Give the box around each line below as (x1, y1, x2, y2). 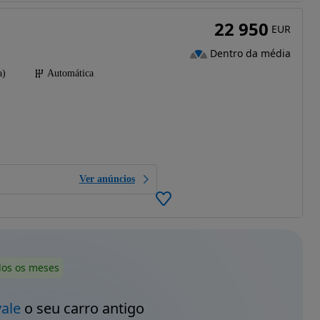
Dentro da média (209, 46, 291, 61)
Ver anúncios (79, 173, 135, 184)
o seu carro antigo (20, 299, 144, 319)
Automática (47, 67, 94, 79)
